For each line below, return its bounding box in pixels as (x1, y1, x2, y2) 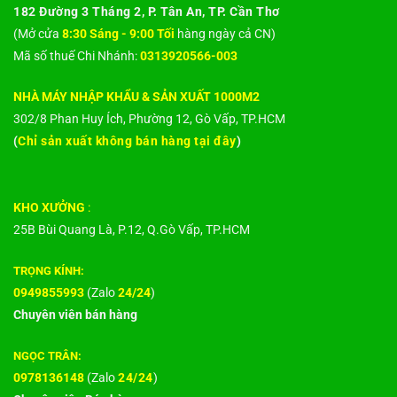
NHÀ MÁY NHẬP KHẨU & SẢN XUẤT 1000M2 (13, 89, 260, 105)
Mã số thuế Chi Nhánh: (13, 48, 140, 64)
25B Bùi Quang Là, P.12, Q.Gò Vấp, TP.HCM (13, 222, 250, 238)
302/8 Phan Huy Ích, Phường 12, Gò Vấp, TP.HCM (13, 111, 285, 127)
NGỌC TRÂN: (13, 348, 82, 362)
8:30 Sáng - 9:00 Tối (62, 26, 175, 42)
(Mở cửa (13, 26, 62, 42)
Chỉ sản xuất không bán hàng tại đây (18, 133, 237, 149)
